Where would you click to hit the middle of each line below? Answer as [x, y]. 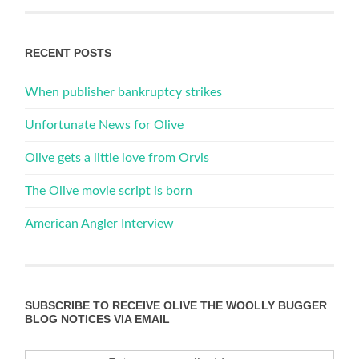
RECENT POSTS [69, 52]
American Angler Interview [100, 223]
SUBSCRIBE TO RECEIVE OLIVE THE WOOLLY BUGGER [176, 305]
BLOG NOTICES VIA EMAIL [98, 319]
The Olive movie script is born [109, 190]
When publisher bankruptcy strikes [124, 92]
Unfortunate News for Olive [105, 125]
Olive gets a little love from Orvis [117, 157]
